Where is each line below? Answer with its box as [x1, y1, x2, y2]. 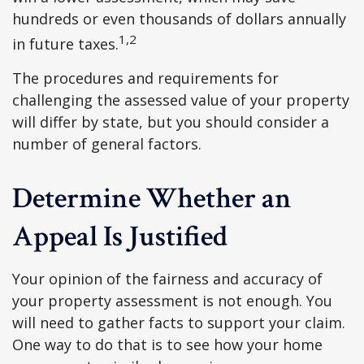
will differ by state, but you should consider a [12, 112, 329, 132]
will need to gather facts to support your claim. [12, 313, 345, 332]
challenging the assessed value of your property [12, 90, 349, 110]
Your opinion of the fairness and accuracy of [12, 269, 323, 288]
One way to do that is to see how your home [12, 335, 323, 354]
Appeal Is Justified [12, 218, 227, 256]
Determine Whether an [12, 180, 292, 218]
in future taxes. [12, 34, 119, 54]
